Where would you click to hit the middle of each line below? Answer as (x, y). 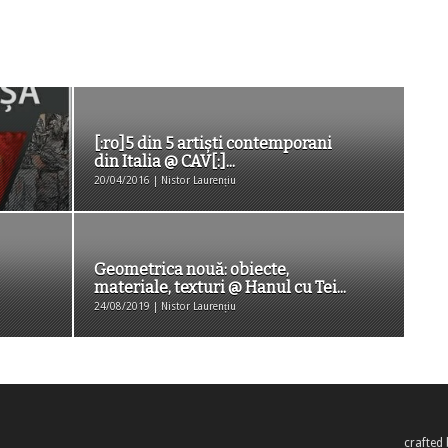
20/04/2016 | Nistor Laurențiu (165, 180)
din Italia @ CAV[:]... (164, 161)
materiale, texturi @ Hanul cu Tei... (220, 287)
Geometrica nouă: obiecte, (191, 269)
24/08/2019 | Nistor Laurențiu (165, 306)
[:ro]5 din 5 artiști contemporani (213, 143)
